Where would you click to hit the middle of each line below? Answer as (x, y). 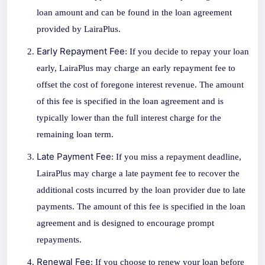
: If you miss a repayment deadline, (176, 156)
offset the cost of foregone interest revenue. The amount (140, 84)
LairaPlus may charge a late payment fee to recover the (138, 173)
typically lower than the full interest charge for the (129, 117)
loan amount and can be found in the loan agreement (134, 12)
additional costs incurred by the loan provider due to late (141, 190)
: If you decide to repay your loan (187, 51)
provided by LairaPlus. (79, 29)
